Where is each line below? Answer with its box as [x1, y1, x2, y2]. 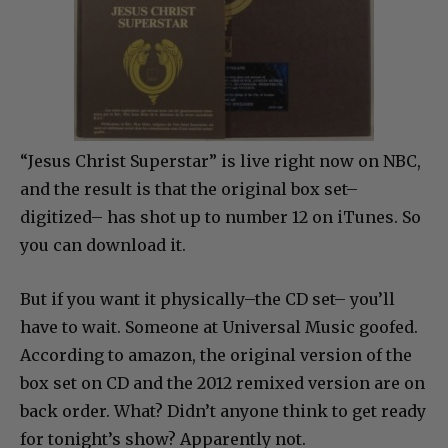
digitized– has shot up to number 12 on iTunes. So [20, 207, 421, 228]
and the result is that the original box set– [20, 179, 358, 200]
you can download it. [20, 235, 186, 256]
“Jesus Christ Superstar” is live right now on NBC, [20, 151, 421, 172]
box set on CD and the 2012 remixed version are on [20, 373, 425, 394]
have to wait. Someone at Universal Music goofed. [20, 317, 418, 338]
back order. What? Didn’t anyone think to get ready [20, 401, 426, 422]
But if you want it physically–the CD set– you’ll [20, 289, 395, 310]
